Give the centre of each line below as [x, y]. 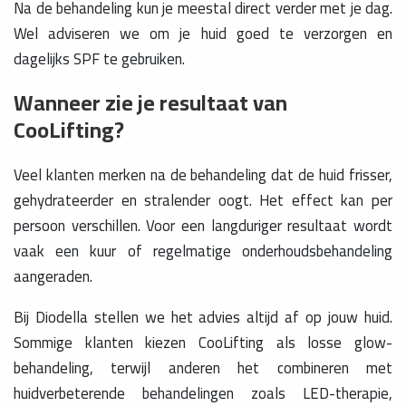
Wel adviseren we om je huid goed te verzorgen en [203, 33]
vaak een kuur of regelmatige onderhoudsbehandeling [203, 251]
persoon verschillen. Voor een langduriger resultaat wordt [203, 225]
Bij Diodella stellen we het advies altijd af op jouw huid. [203, 317]
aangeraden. [53, 276]
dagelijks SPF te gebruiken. [99, 58]
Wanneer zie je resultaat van [150, 102]
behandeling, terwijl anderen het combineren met [203, 367]
